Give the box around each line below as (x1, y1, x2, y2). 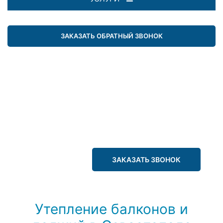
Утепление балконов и (35, 200, 188, 218)
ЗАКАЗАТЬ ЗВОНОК (112, 155, 181, 164)
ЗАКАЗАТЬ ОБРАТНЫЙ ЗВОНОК (60, 31, 163, 40)
